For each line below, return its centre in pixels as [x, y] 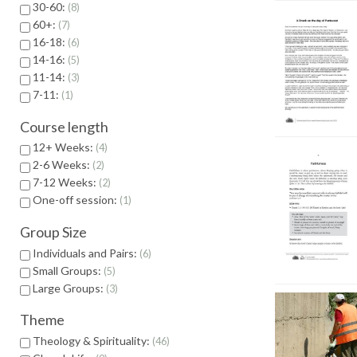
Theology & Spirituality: [92, 340]
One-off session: [76, 200]
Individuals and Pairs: [86, 253]
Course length [64, 126]
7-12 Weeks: [66, 182]
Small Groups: [68, 270]
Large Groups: [69, 288]
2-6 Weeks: [63, 165]
